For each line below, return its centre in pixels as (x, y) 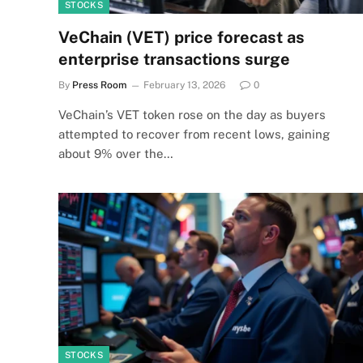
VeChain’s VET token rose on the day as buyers (192, 114)
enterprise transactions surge (174, 59)
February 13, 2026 (184, 85)
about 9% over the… (116, 153)
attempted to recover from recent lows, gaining (194, 134)
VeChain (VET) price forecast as (181, 37)
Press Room (99, 85)
